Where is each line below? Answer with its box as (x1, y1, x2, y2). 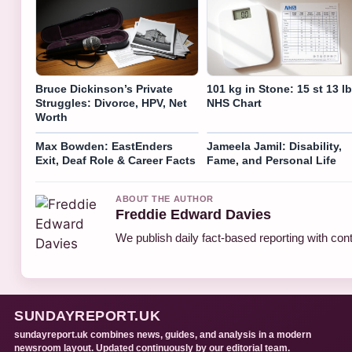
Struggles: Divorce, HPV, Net (35, 97, 187, 110)
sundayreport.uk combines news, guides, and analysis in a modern (14, 329, 311, 341)
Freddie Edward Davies (115, 207, 271, 223)
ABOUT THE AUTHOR (115, 194, 214, 204)
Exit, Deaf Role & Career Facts (35, 154, 196, 167)
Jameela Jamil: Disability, (206, 140, 342, 153)
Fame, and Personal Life (206, 154, 336, 167)
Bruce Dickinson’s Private (35, 82, 173, 96)
